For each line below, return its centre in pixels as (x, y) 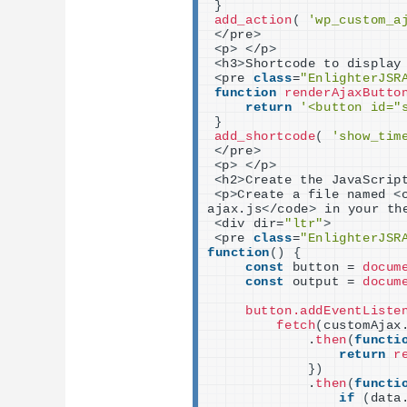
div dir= (253, 223)
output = (323, 282)
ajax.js (235, 209)
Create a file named (316, 194)
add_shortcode (265, 136)
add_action (253, 20)
